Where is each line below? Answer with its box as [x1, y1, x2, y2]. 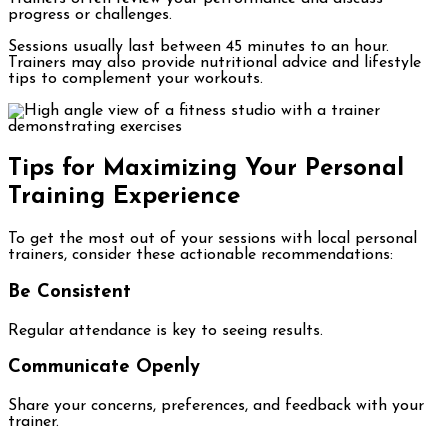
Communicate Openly [8, 358, 200, 378]
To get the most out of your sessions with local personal [8, 231, 417, 248]
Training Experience [8, 185, 240, 210]
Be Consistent [8, 282, 131, 302]
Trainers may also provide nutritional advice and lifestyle [8, 55, 421, 72]
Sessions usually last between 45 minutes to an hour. [8, 39, 389, 56]
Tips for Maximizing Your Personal [8, 157, 404, 182]
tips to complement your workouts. [8, 71, 263, 88]
